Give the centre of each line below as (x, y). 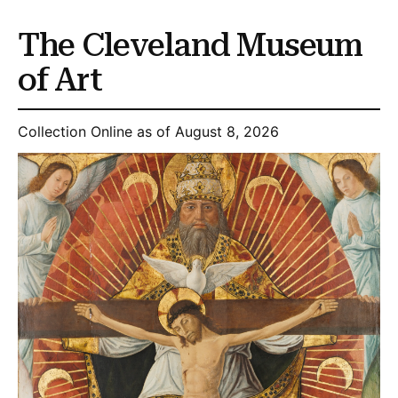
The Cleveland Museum (190, 45)
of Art (60, 80)
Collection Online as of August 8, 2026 (148, 131)
